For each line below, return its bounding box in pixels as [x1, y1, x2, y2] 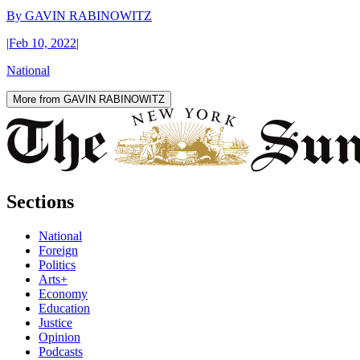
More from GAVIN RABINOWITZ [13, 93, 165, 106]
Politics [39, 257, 76, 272]
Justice [39, 315, 72, 329]
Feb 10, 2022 [9, 36, 76, 51]
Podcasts [39, 344, 83, 358]
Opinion [39, 329, 80, 344]
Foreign [39, 243, 78, 257]
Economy [39, 286, 88, 301]
